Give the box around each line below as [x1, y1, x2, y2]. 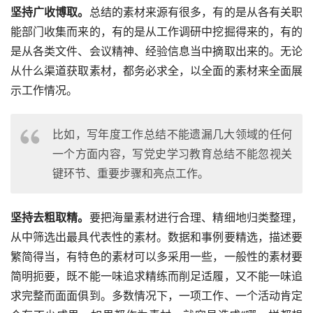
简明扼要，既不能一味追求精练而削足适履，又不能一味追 [10, 269, 303, 284]
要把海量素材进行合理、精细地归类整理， [89, 210, 303, 225]
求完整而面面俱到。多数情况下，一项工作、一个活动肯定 [10, 289, 303, 303]
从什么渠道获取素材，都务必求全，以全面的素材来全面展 [10, 64, 303, 78]
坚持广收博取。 [10, 5, 89, 20]
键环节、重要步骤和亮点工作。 [52, 166, 209, 181]
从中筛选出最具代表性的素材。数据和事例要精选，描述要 [10, 230, 303, 245]
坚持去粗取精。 [10, 210, 89, 225]
